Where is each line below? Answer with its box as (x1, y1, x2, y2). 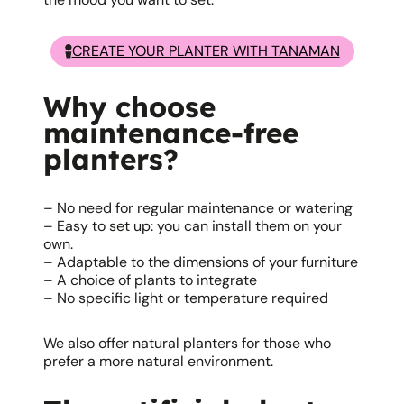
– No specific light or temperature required (43, 289, 328, 308)
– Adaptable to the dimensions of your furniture (43, 252, 358, 271)
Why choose (43, 89, 216, 124)
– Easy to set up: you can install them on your (43, 216, 342, 235)
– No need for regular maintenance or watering (43, 198, 353, 217)
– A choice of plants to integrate (43, 271, 257, 289)
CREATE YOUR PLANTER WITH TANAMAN (71, 41, 340, 60)
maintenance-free (43, 115, 298, 151)
